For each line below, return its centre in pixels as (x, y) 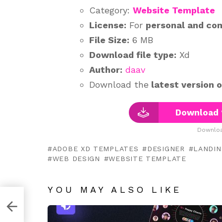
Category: (111, 10)
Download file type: (133, 55)
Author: (106, 70)
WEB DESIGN (76, 159)
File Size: (109, 40)
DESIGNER (166, 149)
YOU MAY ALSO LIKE (115, 190)
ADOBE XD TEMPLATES (95, 149)
